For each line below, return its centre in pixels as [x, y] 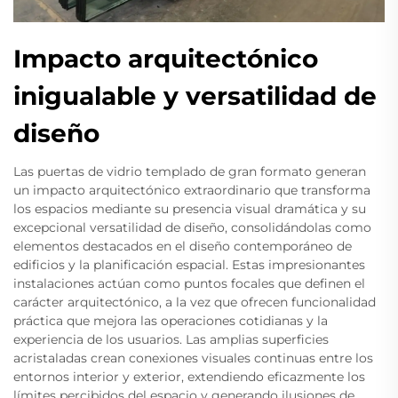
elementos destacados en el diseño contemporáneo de [183, 247]
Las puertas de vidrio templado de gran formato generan [190, 172]
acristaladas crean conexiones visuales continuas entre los [193, 358]
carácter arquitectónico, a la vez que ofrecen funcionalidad [195, 302]
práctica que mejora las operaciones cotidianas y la [171, 321]
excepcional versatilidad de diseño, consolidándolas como [192, 228]
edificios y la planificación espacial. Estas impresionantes [189, 265]
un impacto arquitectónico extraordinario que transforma [192, 191]
